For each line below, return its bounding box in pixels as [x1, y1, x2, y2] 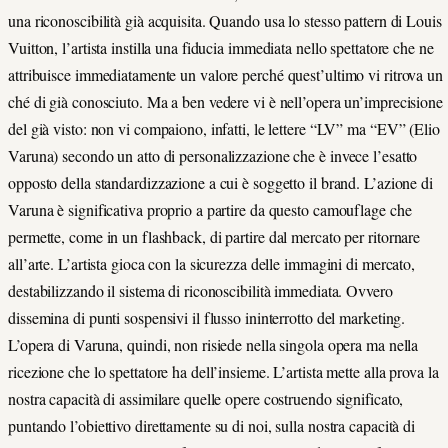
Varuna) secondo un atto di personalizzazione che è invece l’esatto [8, 145, 418, 167]
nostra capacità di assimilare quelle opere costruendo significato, [8, 388, 404, 410]
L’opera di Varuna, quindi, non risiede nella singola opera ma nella [8, 334, 419, 356]
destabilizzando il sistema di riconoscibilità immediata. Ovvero [8, 280, 393, 302]
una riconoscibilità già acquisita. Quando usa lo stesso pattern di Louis [8, 10, 442, 32]
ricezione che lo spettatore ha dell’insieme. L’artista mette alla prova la [8, 361, 439, 383]
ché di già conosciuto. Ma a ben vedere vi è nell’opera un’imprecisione [8, 91, 443, 113]
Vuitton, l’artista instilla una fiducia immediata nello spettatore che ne [8, 37, 434, 59]
